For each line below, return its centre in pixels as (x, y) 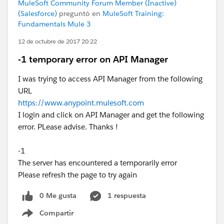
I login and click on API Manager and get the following (111, 115)
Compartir (56, 213)
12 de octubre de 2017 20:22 (57, 41)
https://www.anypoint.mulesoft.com (81, 103)
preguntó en (80, 13)
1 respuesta (127, 195)
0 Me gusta (58, 195)
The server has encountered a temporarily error (97, 163)
